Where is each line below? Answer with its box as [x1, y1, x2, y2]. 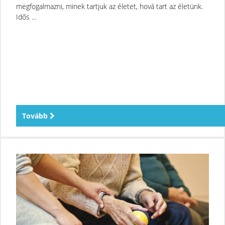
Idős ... [16, 12, 36, 22]
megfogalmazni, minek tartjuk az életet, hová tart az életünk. [16, 1, 203, 11]
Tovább [22, 110, 50, 121]
